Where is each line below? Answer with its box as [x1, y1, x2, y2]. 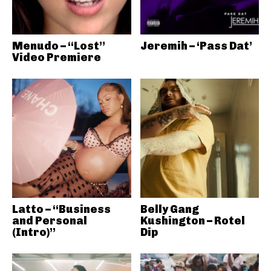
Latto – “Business [12, 202, 111, 216]
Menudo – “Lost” [12, 39, 105, 53]
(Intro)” [12, 225, 56, 239]
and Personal [12, 214, 87, 227]
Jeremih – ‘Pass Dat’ [140, 39, 252, 53]
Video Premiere [12, 51, 101, 64]
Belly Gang [140, 202, 199, 216]
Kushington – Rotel [140, 214, 245, 227]
